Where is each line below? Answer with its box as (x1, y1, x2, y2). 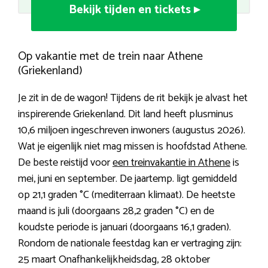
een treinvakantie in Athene (112, 153, 230, 172)
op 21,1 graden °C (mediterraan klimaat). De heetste (18, 185, 235, 204)
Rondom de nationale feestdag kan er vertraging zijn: (18, 234, 242, 252)
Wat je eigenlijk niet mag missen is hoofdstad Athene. (18, 137, 247, 156)
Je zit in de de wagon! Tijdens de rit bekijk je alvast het (18, 89, 248, 107)
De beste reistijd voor (18, 153, 112, 172)
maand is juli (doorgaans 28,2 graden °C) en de (18, 202, 214, 220)
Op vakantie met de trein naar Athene (18, 46, 203, 66)
